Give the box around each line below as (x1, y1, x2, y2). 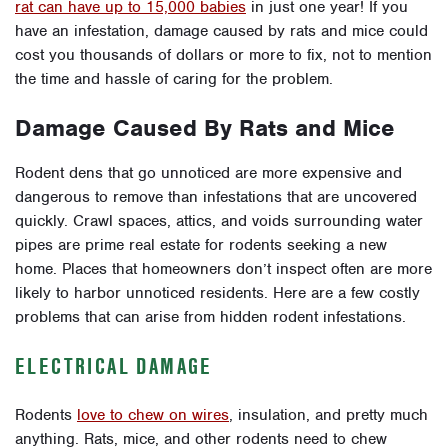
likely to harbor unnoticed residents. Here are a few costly (15, 283, 420, 304)
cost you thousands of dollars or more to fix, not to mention (15, 45, 432, 66)
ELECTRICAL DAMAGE (15, 351, 213, 382)
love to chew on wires (77, 405, 229, 426)
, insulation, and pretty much (229, 405, 428, 426)
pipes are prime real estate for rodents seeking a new (15, 235, 387, 256)
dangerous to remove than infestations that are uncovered (15, 187, 417, 208)
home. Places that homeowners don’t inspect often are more (15, 259, 432, 280)
